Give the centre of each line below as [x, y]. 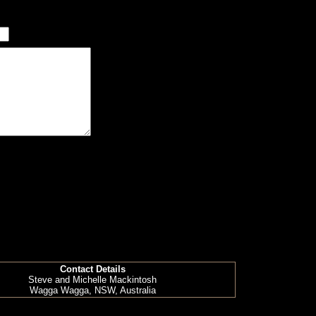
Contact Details [92, 269]
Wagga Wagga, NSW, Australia [92, 290]
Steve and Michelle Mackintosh [92, 280]
